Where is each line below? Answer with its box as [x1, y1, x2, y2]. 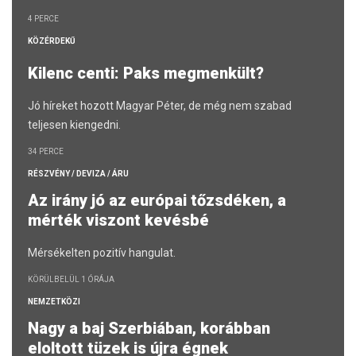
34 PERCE [28, 147, 64, 157]
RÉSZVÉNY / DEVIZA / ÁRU [28, 169, 129, 179]
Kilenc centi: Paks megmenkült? [28, 64, 268, 83]
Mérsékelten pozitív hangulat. [28, 246, 176, 260]
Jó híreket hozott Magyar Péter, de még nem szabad [28, 99, 292, 113]
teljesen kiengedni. [28, 118, 121, 132]
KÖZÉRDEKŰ [28, 37, 75, 46]
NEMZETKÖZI [28, 297, 80, 307]
